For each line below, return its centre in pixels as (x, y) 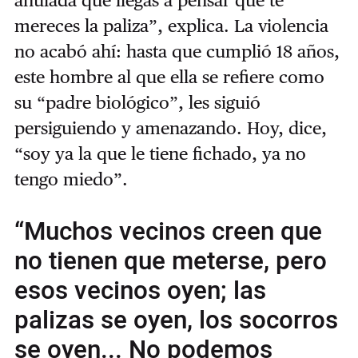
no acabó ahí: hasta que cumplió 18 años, (177, 52)
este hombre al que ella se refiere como (169, 77)
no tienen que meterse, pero (170, 262)
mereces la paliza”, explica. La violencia (171, 26)
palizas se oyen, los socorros (176, 321)
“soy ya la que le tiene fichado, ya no (160, 154)
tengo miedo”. (71, 179)
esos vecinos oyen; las (140, 291)
